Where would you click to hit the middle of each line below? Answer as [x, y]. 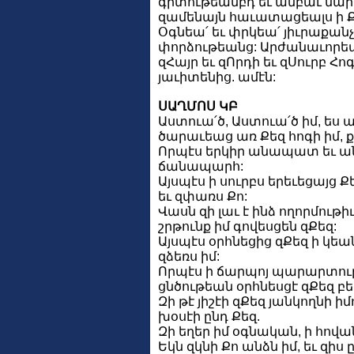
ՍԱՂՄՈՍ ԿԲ [198, 106]
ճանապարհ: [201, 166]
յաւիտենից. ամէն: [217, 77]
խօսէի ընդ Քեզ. [209, 316]
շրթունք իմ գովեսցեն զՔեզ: [247, 226]
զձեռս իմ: [189, 256]
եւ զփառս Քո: [203, 196]
